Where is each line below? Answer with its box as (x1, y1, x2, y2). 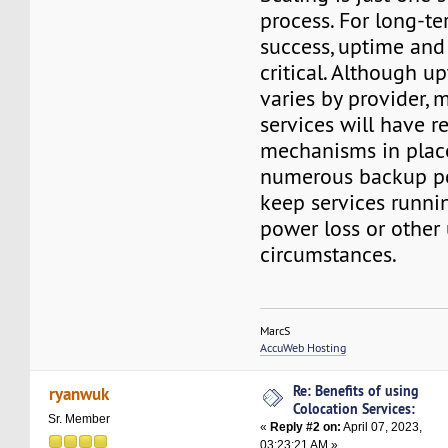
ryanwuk (48, 381, 109, 405)
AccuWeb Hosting (260, 339, 347, 355)
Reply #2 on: (270, 419, 342, 434)
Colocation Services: (293, 398, 416, 418)
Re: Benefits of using (293, 380, 420, 400)
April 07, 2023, (341, 419, 423, 434)
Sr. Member (48, 411, 111, 426)
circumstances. (260, 240, 398, 268)
